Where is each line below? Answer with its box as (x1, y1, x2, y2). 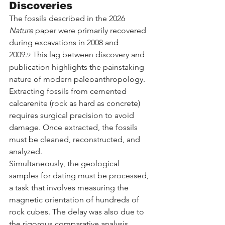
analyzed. (9, 147, 42, 157)
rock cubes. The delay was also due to (9, 207, 146, 217)
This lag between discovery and (31, 50, 147, 60)
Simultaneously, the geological (9, 159, 122, 169)
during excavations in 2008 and (9, 38, 121, 48)
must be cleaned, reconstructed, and (9, 135, 142, 145)
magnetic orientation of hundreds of (9, 195, 141, 205)
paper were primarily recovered (33, 26, 148, 36)
